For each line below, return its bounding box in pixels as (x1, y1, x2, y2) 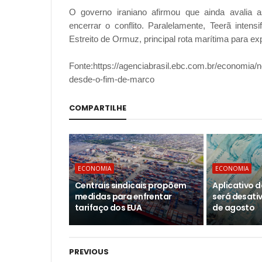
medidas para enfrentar (75, 191, 172, 203)
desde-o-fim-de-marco (69, 74, 154, 85)
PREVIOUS (69, 246, 109, 258)
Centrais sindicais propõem (75, 180, 187, 192)
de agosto (212, 202, 255, 214)
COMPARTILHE (69, 102, 126, 114)
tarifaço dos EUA (75, 202, 142, 214)
